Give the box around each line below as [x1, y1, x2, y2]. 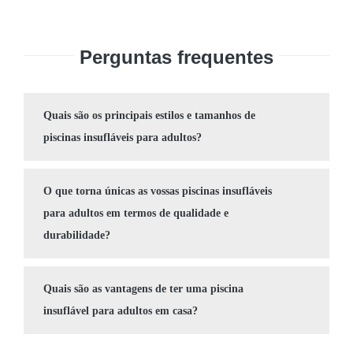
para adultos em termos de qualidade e [43, 206, 229, 219]
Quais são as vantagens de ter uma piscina [43, 282, 243, 295]
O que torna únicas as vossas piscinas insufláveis [43, 184, 272, 197]
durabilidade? [43, 229, 110, 241]
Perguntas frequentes [80, 46, 273, 68]
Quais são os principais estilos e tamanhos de [43, 109, 255, 121]
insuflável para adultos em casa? [43, 304, 198, 317]
